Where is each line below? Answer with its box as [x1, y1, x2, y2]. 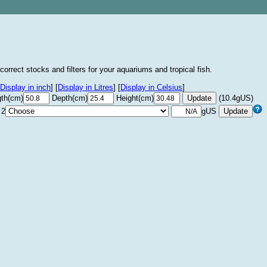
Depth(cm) [52, 94, 88, 103]
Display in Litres [58, 83, 113, 92]
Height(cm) [116, 94, 154, 103]
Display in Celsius [120, 83, 182, 92]
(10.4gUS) [216, 94, 253, 103]
